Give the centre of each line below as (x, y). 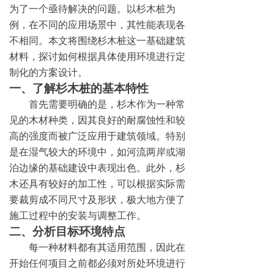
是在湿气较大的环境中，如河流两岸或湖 (97, 152)
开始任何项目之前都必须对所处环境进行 (97, 263)
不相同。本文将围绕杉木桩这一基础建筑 (97, 40)
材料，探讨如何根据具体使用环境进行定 (97, 56)
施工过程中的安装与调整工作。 (78, 215)
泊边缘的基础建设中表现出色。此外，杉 (97, 168)
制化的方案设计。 (48, 72)
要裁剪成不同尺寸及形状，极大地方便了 (97, 199)
